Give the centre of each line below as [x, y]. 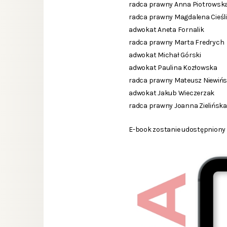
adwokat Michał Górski [165, 55]
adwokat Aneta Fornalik [166, 29]
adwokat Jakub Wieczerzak [172, 93]
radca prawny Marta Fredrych [177, 42]
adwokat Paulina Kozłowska [173, 67]
